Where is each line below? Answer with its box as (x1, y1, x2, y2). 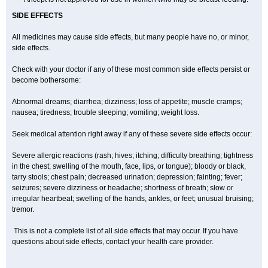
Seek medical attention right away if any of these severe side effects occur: (12, 130, 252, 138)
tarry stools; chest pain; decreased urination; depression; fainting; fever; (12, 173, 242, 181)
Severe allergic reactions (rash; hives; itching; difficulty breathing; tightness (12, 151, 253, 160)
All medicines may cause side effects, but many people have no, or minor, (12, 33, 249, 41)
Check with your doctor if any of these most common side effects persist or (12, 65, 250, 74)
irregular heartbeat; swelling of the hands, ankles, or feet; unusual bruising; (12, 194, 254, 203)
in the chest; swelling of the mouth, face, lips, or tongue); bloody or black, (12, 162, 246, 170)
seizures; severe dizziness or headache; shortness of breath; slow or (12, 184, 233, 192)
